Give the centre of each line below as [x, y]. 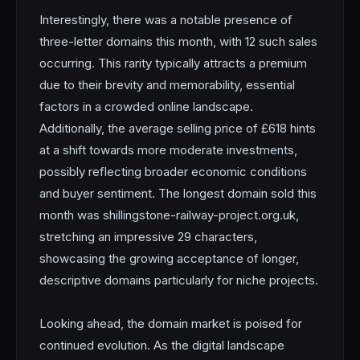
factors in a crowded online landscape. [146, 106]
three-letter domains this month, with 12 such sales [178, 41]
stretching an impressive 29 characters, [148, 237]
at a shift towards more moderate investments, [168, 150]
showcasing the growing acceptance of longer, [169, 258]
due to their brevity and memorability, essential [167, 85]
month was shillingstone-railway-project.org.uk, [169, 215]
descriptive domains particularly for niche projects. [179, 280]
